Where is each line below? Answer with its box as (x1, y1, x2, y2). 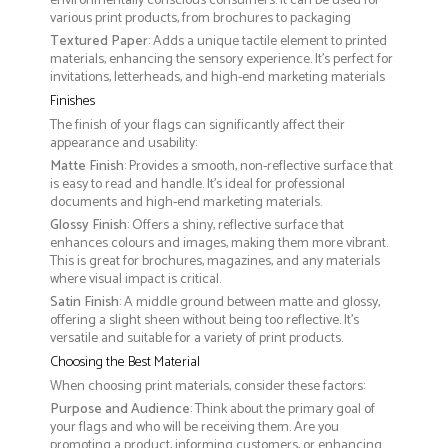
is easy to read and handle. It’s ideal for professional (50, 173, 345, 197)
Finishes (50, 90, 95, 114)
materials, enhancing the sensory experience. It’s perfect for (50, 48, 393, 72)
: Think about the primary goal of (190, 398, 375, 422)
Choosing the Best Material (50, 351, 200, 375)
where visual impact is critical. (50, 268, 221, 292)
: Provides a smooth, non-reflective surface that (124, 155, 393, 179)
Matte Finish (50, 155, 124, 179)
